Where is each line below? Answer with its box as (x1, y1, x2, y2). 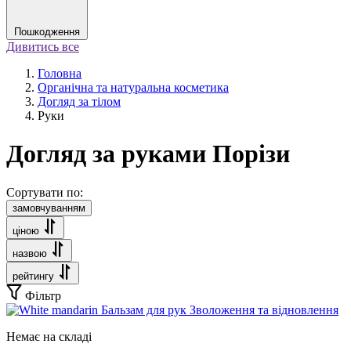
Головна (38, 67, 81, 80)
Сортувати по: (6, 185, 83, 199)
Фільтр (25, 288, 61, 302)
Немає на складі (6, 329, 92, 343)
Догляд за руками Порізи (6, 139, 290, 168)
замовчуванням (13, 201, 85, 214)
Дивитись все (6, 40, 79, 53)
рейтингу (13, 270, 54, 282)
